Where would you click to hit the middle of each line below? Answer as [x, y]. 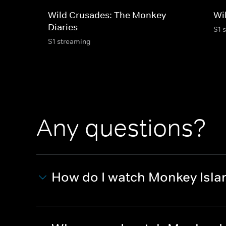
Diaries [63, 27]
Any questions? [121, 128]
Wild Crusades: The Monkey [107, 15]
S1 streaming [69, 41]
